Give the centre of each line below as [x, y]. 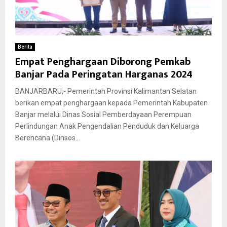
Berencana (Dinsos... [48, 138]
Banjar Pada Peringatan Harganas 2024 [104, 74]
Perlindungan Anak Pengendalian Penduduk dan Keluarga [107, 126]
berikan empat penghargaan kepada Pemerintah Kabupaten [111, 103]
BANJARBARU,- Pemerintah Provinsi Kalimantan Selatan [106, 91]
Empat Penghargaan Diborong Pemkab [103, 62]
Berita [25, 47]
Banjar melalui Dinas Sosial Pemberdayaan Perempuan [103, 114]
